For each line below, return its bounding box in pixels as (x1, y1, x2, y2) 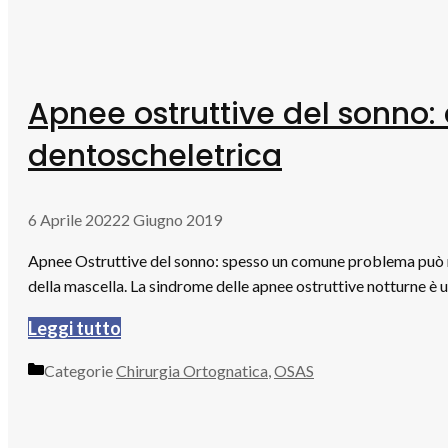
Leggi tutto (28, 316, 121, 339)
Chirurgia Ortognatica (116, 360, 268, 380)
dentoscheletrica (28, 134, 282, 177)
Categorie (44, 360, 116, 380)
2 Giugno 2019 (121, 209, 222, 229)
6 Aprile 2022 (28, 209, 121, 229)
